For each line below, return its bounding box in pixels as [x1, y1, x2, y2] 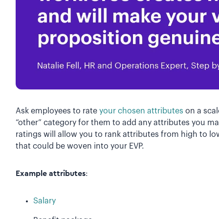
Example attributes [16, 170, 86, 178]
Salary [33, 197, 56, 205]
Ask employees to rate [16, 107, 99, 115]
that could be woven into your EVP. [16, 142, 144, 151]
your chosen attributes [99, 107, 183, 115]
